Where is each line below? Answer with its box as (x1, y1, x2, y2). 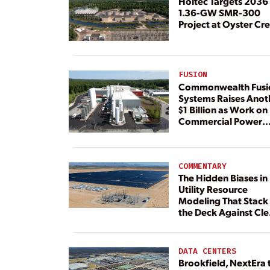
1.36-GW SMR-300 (178, 6, 260, 19)
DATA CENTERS (178, 246, 236, 257)
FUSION (178, 69, 207, 80)
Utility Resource (178, 183, 248, 196)
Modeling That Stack (178, 194, 268, 207)
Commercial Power (178, 114, 262, 127)
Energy (178, 217, 210, 230)
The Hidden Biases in (178, 171, 268, 184)
